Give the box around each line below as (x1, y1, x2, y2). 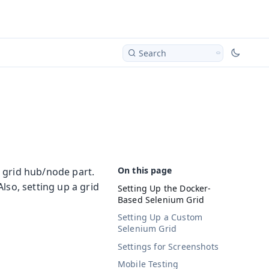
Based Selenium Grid (118, 193, 205, 205)
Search (139, 47, 166, 59)
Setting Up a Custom (118, 211, 203, 223)
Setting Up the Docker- (118, 182, 211, 194)
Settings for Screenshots (118, 240, 219, 252)
